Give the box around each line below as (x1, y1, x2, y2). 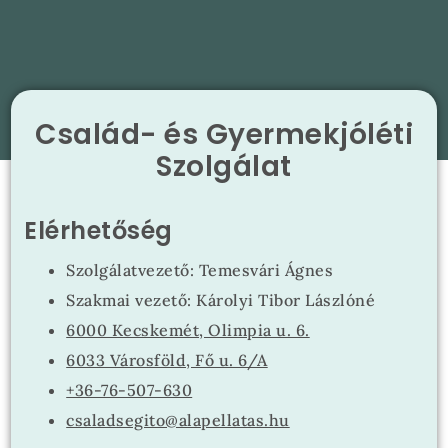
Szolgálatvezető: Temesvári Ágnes (66, 260, 334, 280)
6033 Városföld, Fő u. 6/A (66, 350, 268, 370)
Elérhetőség (24, 214, 173, 247)
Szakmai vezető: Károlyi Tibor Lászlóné (66, 290, 376, 310)
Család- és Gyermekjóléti (35, 115, 413, 154)
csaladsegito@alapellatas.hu (66, 410, 290, 430)
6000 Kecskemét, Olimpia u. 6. (66, 320, 310, 340)
